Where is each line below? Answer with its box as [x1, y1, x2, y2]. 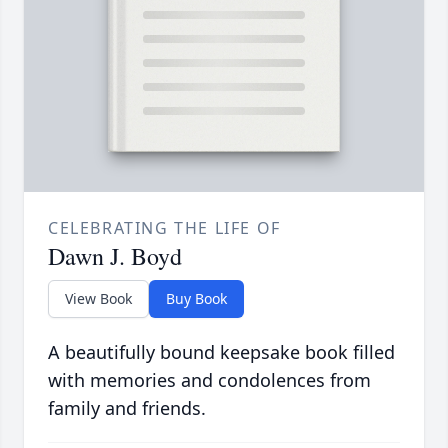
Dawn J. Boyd [48, 240, 182, 273]
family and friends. [48, 396, 206, 421]
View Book [65, 289, 132, 309]
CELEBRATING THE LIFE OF [48, 217, 281, 240]
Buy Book [166, 289, 227, 309]
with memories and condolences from [48, 368, 371, 393]
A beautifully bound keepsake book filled [48, 340, 395, 365]
